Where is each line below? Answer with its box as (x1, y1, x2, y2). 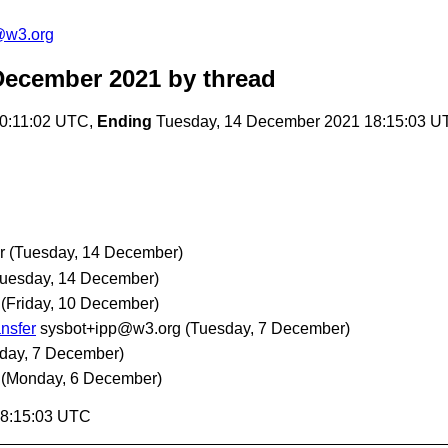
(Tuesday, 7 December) (185, 319, 350, 337)
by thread (161, 65, 276, 93)
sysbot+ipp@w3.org (40, 319, 181, 337)
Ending (97, 113, 152, 131)
